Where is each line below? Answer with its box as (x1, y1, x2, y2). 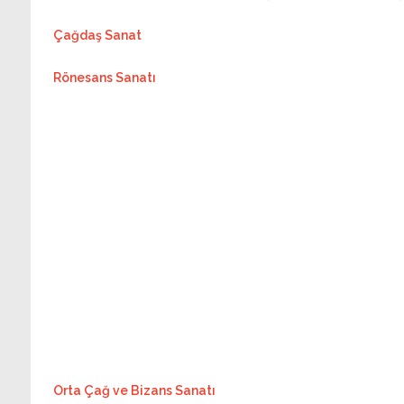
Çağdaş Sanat (52, 27, 142, 42)
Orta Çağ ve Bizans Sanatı (52, 382, 216, 398)
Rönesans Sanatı (52, 69, 156, 85)
